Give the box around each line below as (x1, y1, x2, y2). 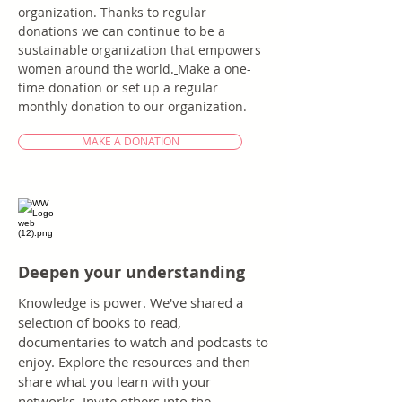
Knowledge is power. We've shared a (18, 293, 243, 311)
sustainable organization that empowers (18, 41, 261, 58)
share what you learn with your (18, 372, 211, 390)
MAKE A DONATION (81, 135, 179, 148)
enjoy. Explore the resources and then (18, 353, 250, 371)
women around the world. (18, 60, 174, 77)
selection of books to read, (18, 313, 181, 331)
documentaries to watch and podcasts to (18, 333, 268, 351)
